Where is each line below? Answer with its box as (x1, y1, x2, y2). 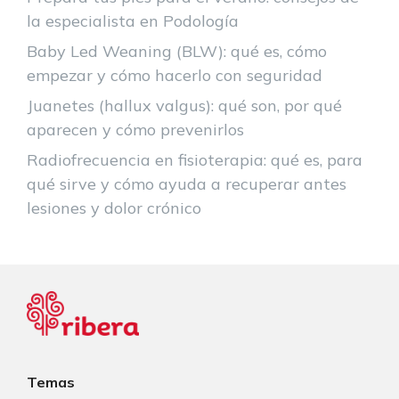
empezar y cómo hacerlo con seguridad (27, 65, 322, 86)
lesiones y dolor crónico (27, 198, 201, 219)
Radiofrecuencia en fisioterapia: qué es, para (27, 150, 362, 171)
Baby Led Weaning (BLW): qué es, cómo (27, 41, 327, 62)
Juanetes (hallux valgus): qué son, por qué (27, 95, 342, 117)
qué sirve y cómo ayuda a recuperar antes (27, 174, 346, 195)
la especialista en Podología (27, 11, 239, 32)
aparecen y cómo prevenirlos (27, 119, 244, 141)
